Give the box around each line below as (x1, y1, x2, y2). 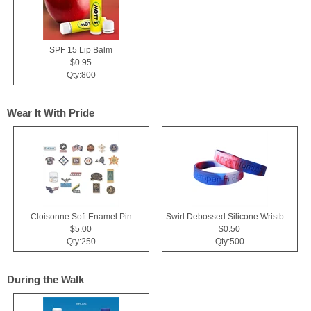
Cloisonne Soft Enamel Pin (30, 212, 132, 222)
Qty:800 (66, 70, 96, 81)
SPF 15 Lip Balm (49, 45, 113, 56)
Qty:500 (215, 237, 244, 247)
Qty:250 (66, 237, 96, 247)
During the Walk (7, 273, 84, 285)
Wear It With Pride (7, 106, 94, 119)
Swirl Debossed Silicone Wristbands (283, 212, 292, 222)
